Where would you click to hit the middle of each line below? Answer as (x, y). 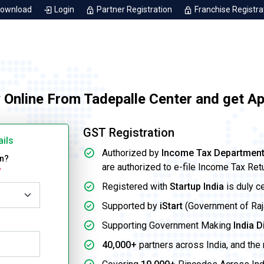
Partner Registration (134, 9)
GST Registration (129, 133)
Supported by (131, 206)
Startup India (197, 187)
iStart (171, 206)
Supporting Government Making (168, 226)
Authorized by (132, 153)
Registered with (136, 187)
